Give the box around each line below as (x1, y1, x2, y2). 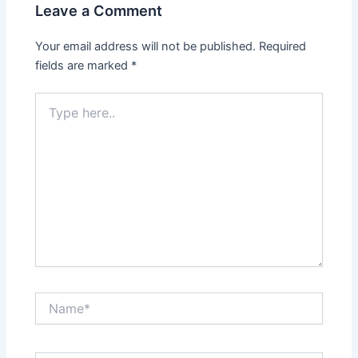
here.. (34, 108, 65, 122)
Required (259, 38, 307, 54)
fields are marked (35, 58, 132, 73)
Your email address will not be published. (35, 38, 257, 54)
